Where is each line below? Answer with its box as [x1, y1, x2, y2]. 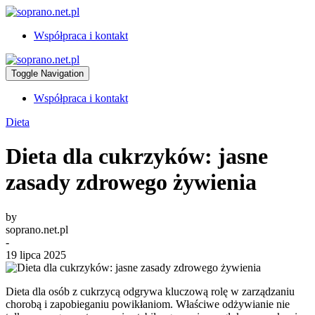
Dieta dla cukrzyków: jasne [6, 143, 268, 169]
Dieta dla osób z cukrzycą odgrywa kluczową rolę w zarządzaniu [6, 285, 295, 297]
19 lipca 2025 [6, 248, 66, 261]
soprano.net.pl [6, 223, 68, 236]
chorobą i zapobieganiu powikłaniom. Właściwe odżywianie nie [6, 297, 290, 310]
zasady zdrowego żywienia [6, 169, 257, 195]
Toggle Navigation [11, 68, 84, 79]
